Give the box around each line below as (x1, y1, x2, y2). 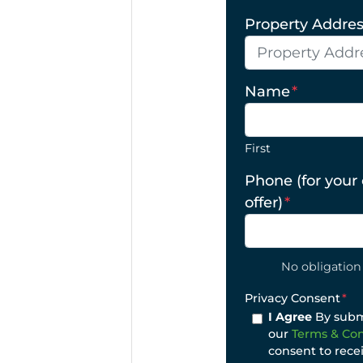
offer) (245, 193, 284, 211)
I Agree (268, 309, 313, 324)
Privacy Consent (245, 290, 341, 305)
